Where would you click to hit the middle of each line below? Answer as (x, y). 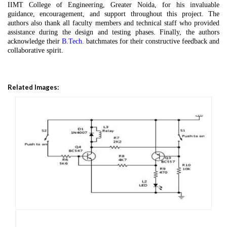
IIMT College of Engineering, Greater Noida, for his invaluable (113, 5)
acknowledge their (35, 42)
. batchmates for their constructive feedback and (151, 42)
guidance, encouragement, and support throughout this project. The (113, 14)
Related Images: (33, 87)
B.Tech (72, 42)
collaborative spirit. (35, 51)
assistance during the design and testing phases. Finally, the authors (113, 32)
